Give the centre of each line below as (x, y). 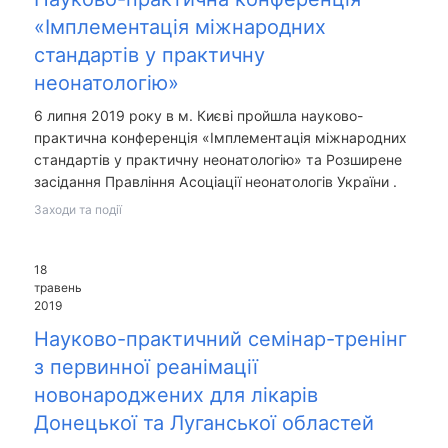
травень (57, 288)
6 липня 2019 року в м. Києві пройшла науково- (198, 116)
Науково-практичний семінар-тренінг (220, 338)
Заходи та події (77, 210)
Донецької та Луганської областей (203, 422)
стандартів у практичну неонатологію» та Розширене (217, 160)
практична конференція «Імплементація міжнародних (220, 138)
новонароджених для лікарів (175, 394)
